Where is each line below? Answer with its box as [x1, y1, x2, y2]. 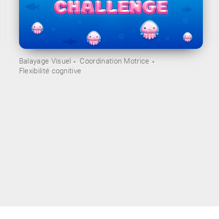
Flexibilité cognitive [19, 66, 82, 76]
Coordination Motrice [80, 57, 150, 66]
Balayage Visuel [19, 57, 71, 66]
